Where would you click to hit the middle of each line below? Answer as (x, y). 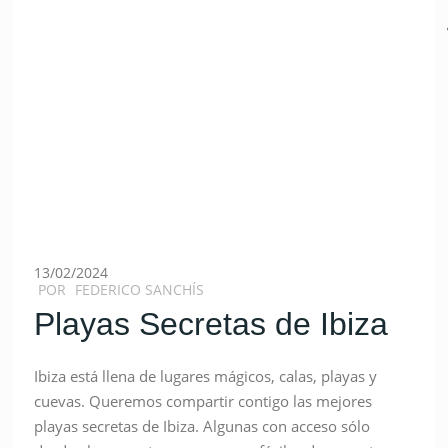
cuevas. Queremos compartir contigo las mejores (203, 401)
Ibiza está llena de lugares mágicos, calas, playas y (206, 376)
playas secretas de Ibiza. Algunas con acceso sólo (202, 426)
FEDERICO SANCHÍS (140, 290)
